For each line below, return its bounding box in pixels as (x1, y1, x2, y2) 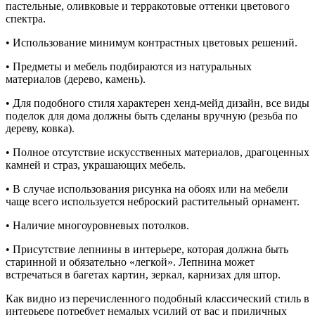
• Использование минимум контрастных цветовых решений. (6, 36, 297, 49)
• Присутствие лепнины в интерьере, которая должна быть (6, 243, 288, 255)
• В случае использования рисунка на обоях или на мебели (6, 182, 288, 195)
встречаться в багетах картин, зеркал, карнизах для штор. (6, 268, 281, 281)
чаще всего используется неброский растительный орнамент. (6, 195, 300, 207)
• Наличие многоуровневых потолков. (6, 219, 189, 231)
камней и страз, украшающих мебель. (6, 158, 186, 171)
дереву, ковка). (6, 122, 75, 134)
